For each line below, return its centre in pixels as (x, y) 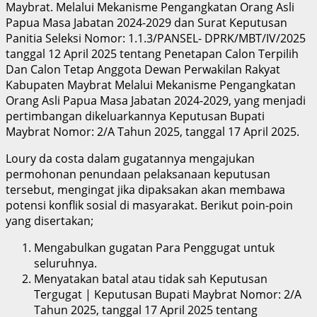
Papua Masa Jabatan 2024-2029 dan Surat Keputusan (146, 22)
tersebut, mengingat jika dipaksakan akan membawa (145, 189)
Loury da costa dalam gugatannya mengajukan (130, 158)
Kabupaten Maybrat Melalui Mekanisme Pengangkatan (151, 85)
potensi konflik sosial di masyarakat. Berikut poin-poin (149, 205)
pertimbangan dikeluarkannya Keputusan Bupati (135, 116)
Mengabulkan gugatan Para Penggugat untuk (154, 247)
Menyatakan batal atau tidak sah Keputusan (151, 278)
